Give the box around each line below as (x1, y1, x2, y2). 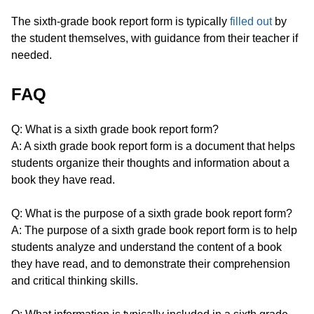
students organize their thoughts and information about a (11, 157, 289, 170)
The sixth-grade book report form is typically (11, 15, 230, 28)
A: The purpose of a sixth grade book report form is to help (11, 224, 297, 237)
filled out (230, 15, 272, 28)
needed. (11, 49, 52, 62)
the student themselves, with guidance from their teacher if (11, 32, 298, 45)
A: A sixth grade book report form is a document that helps (11, 140, 295, 153)
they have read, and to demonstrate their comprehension (11, 258, 290, 271)
